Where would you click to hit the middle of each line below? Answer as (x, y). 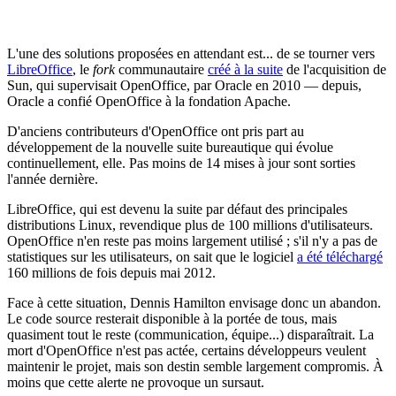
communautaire (161, 69)
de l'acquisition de (335, 69)
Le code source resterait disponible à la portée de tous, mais (172, 318)
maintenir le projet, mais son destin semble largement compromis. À (195, 366)
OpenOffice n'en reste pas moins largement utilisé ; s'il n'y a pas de (192, 240)
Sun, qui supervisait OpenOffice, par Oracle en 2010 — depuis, (184, 85)
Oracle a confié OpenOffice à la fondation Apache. (149, 101)
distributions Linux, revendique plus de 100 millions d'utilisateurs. (190, 225)
